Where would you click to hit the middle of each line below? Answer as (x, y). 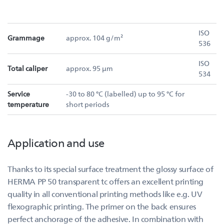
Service (19, 94)
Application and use (56, 142)
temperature (28, 104)
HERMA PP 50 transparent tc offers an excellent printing (106, 181)
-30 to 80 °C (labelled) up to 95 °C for (125, 94)
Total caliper (27, 68)
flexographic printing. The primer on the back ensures (102, 206)
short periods (88, 104)
